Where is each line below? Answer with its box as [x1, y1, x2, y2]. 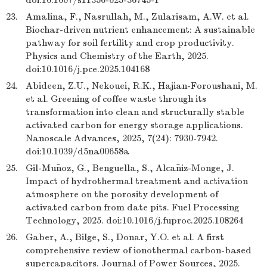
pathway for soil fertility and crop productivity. [26, 38, 234, 48]
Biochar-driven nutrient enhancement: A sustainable [26, 24, 255, 35]
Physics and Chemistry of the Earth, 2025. [26, 51, 209, 61]
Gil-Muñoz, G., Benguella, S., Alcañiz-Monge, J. [26, 163, 234, 173]
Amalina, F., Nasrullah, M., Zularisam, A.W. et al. [26, 11, 249, 22]
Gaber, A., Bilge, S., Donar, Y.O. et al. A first [26, 232, 224, 243]
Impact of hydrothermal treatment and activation [26, 176, 248, 187]
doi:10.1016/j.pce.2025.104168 [26, 64, 150, 74]
